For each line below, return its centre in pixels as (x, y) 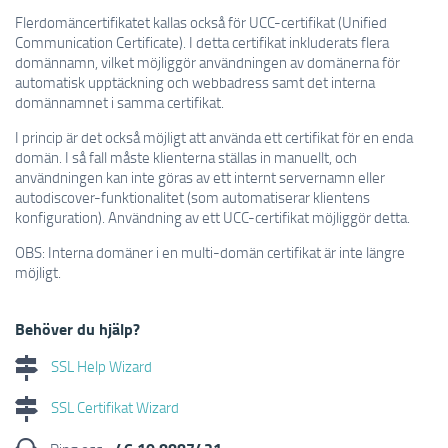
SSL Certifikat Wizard (113, 406)
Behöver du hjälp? (77, 328)
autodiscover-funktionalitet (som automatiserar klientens (192, 197)
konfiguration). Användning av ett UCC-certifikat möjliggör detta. (212, 217)
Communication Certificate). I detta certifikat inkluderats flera (202, 42)
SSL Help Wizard (100, 365)
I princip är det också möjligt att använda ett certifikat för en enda (214, 137)
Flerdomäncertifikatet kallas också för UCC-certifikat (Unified (201, 22)
